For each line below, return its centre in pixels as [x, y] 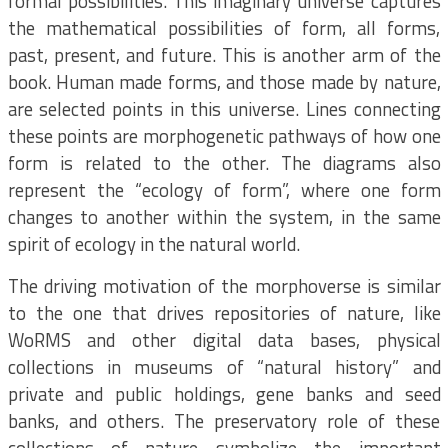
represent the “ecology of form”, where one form [224, 190]
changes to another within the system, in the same [224, 217]
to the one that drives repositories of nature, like [224, 313]
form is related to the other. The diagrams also [224, 163]
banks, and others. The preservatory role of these [224, 421]
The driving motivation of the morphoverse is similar [224, 286]
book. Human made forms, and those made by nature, [224, 82]
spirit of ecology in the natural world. [153, 244]
